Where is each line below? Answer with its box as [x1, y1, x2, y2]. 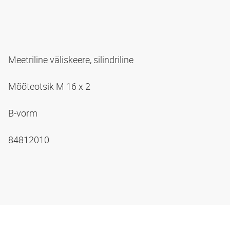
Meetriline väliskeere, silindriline [8, 53, 136, 66]
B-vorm [8, 106, 40, 119]
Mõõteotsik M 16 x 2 [8, 80, 92, 92]
